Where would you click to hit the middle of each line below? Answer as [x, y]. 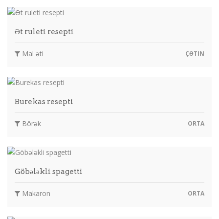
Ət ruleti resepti [44, 32]
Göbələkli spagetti [49, 171]
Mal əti [32, 53]
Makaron [35, 193]
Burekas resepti [44, 101]
